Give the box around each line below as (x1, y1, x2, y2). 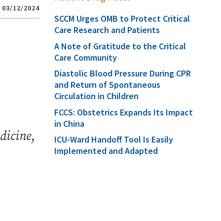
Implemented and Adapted (54, 145, 158, 157)
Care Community (54, 51, 117, 63)
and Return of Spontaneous (54, 79, 160, 91)
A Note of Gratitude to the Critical (54, 40, 186, 52)
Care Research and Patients (54, 24, 160, 36)
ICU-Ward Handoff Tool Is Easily (54, 134, 173, 146)
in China (54, 117, 84, 129)
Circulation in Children (54, 90, 139, 102)
